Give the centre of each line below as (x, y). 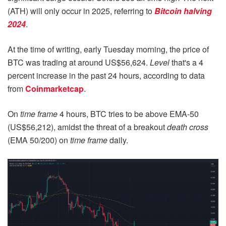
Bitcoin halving (183, 11)
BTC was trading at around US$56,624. (79, 62)
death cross (188, 127)
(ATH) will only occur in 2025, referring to (81, 11)
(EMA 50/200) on (39, 140)
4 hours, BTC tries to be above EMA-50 (128, 114)
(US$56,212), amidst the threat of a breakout (87, 127)
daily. (118, 140)
